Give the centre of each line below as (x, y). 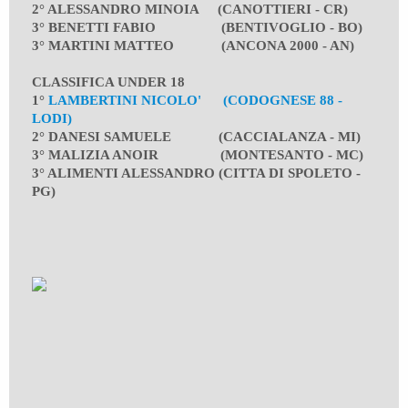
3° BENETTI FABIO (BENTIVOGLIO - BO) (197, 28)
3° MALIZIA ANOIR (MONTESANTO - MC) (198, 155)
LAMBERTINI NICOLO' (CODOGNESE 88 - (195, 101)
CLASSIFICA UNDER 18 (108, 82)
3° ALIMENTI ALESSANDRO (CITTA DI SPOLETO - (196, 173)
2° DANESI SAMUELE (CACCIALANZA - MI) (196, 137)
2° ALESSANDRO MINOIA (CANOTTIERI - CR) (190, 10)
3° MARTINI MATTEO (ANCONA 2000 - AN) (193, 46)
